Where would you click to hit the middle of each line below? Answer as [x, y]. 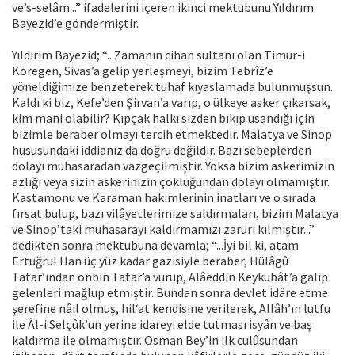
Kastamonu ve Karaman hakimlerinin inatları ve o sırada [164, 198]
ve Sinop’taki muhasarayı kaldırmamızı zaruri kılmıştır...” [163, 229]
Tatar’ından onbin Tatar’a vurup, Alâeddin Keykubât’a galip [170, 277]
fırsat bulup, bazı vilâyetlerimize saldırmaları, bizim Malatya [175, 214]
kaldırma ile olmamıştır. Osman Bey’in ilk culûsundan [155, 340]
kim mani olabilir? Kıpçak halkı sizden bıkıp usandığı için [163, 118]
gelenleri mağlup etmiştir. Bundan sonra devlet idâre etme [170, 293]
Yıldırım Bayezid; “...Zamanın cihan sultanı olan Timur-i [158, 55]
